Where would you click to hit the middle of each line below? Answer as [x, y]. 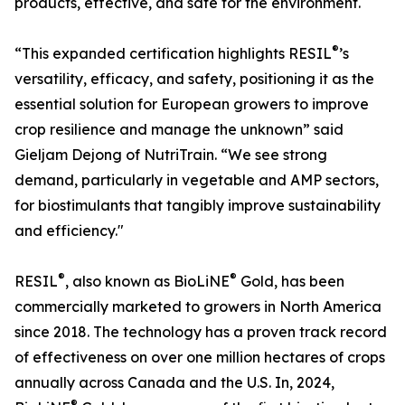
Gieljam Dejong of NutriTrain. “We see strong [171, 155]
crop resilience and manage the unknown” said [179, 130]
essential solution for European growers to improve [192, 104]
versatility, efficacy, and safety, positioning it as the [194, 79]
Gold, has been [291, 282]
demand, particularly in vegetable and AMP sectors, [197, 180]
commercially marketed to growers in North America [198, 307]
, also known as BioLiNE [147, 282]
